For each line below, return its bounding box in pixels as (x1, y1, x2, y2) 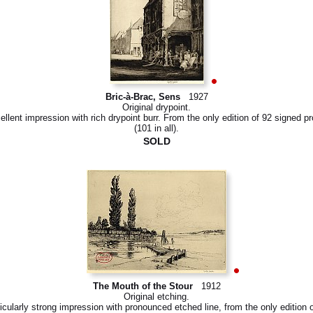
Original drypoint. (122, 102, 191, 112)
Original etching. (124, 291, 189, 302)
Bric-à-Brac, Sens (105, 92, 180, 102)
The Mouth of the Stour (92, 281, 193, 291)
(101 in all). (134, 123, 179, 133)
